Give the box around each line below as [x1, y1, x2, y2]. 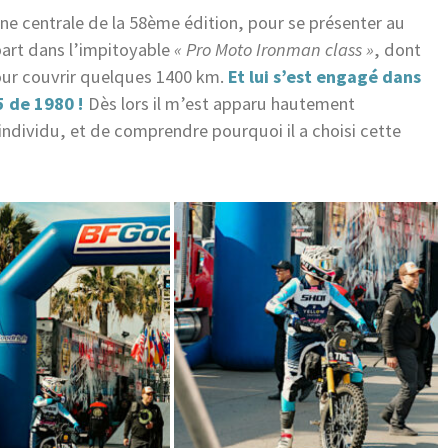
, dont [374, 37, 421, 61]
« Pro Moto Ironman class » [174, 37, 374, 61]
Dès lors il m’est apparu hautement [84, 91, 355, 115]
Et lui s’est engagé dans [228, 64, 421, 88]
